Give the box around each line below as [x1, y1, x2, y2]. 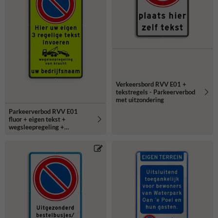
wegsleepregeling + [9, 123, 64, 131]
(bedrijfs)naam [9, 130, 50, 139]
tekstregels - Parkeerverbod [116, 88, 195, 96]
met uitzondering [116, 95, 164, 104]
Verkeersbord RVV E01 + [116, 80, 186, 88]
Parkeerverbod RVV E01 [9, 107, 78, 115]
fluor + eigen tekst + [9, 115, 66, 123]
